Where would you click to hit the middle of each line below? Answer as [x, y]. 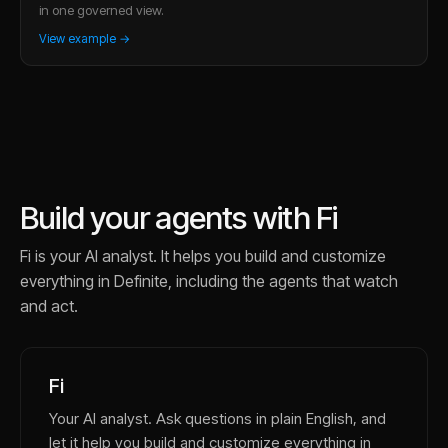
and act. [49, 306]
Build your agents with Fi [179, 218]
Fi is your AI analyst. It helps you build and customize [203, 256]
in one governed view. [101, 10]
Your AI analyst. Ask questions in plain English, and [217, 418]
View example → [84, 38]
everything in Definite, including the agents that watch [209, 281]
